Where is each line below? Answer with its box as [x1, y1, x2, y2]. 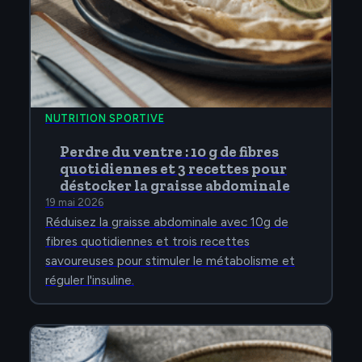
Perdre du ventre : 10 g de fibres [60, 143, 279, 162]
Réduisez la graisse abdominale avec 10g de [45, 215, 288, 230]
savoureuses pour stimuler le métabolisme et [45, 254, 295, 269]
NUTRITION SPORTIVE [45, 112, 165, 125]
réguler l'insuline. [45, 273, 134, 288]
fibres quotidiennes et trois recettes [45, 234, 250, 250]
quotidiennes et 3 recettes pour [60, 160, 287, 179]
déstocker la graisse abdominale [60, 177, 290, 196]
